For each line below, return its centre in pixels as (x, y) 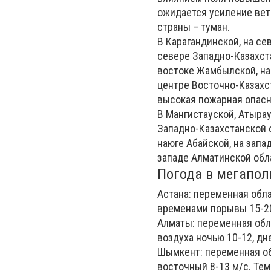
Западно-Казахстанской (213, 129)
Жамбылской (226, 70)
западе (174, 158)
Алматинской (221, 158)
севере (175, 56)
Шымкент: (180, 252)
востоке (177, 70)
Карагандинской (202, 41)
